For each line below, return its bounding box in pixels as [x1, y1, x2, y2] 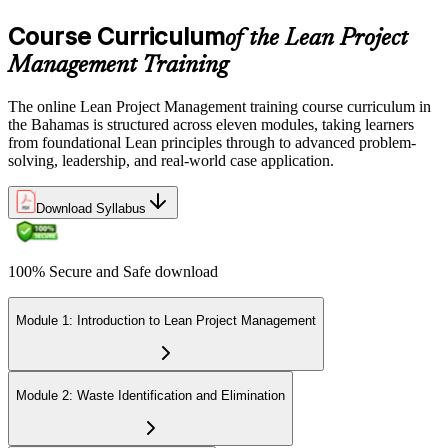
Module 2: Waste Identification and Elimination [16, 387, 285, 403]
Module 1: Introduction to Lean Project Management [16, 313, 316, 329]
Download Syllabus [36, 200, 146, 216]
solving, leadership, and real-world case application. [8, 151, 334, 169]
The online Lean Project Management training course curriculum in [8, 97, 431, 115]
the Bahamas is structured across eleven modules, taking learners [8, 115, 414, 133]
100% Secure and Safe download [8, 262, 218, 280]
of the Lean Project [225, 26, 408, 51]
